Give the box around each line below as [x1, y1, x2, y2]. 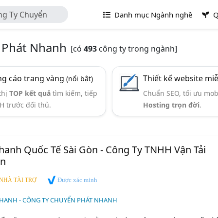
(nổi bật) [66, 74, 93, 83]
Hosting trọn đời [143, 100, 200, 109]
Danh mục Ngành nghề [112, 10, 192, 19]
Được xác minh [55, 176, 97, 183]
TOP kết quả [9, 89, 51, 98]
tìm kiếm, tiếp [51, 89, 98, 98]
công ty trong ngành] [97, 43, 177, 54]
